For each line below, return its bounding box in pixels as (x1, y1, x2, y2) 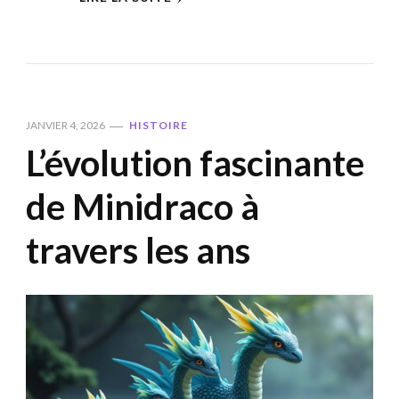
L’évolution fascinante (26, 142, 364, 185)
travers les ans (26, 229, 250, 273)
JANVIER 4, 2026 (26, 118, 105, 133)
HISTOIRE (129, 118, 188, 133)
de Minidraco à (26, 185, 259, 229)
